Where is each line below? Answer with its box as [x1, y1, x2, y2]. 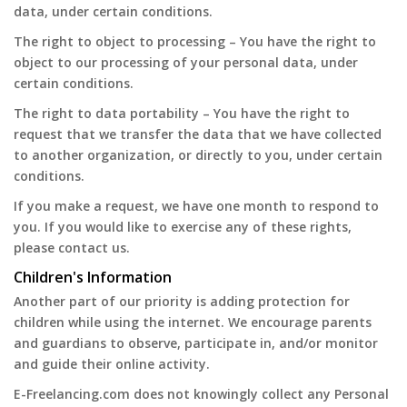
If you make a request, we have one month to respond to [14, 197, 379, 214]
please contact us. [14, 239, 130, 256]
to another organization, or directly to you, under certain [14, 146, 382, 164]
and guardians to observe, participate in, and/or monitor [14, 334, 378, 352]
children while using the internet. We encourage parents [14, 313, 372, 331]
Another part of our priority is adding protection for [14, 293, 350, 310]
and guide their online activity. [14, 355, 210, 372]
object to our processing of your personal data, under [14, 54, 358, 71]
